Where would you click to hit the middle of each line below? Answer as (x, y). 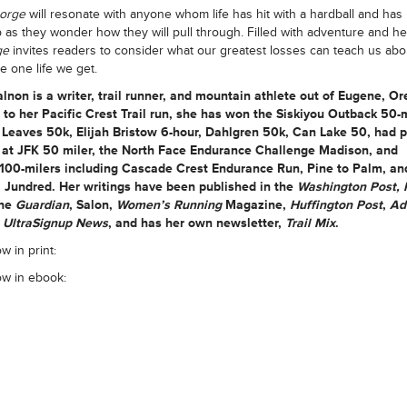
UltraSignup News (55, 223)
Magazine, (255, 205)
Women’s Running (169, 205)
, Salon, (92, 205)
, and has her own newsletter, (196, 223)
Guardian (42, 205)
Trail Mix (310, 223)
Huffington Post (336, 205)
